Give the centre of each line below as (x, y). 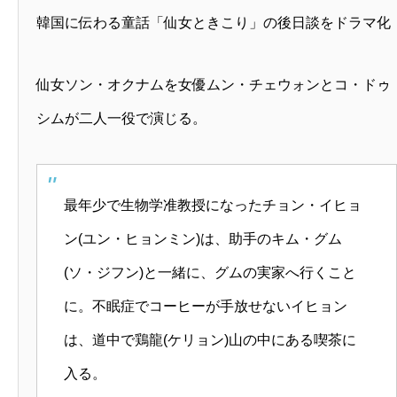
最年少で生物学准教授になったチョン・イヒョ (213, 206)
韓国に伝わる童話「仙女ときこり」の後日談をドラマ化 (214, 23)
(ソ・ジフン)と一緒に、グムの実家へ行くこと (210, 273)
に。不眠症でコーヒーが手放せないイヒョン (206, 307)
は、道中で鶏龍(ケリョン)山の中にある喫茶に (210, 340)
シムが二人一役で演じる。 (121, 119)
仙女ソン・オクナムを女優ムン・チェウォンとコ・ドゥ (214, 85)
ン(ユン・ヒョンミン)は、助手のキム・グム (203, 239)
